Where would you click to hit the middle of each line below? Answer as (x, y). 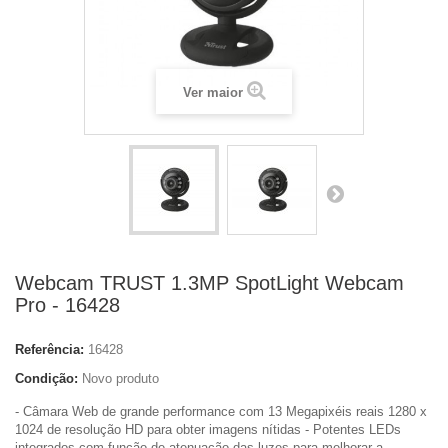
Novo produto (120, 378)
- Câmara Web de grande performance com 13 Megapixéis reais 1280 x (221, 411)
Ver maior (212, 92)
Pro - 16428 (67, 305)
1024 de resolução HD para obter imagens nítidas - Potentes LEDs (208, 429)
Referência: (49, 349)
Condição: (46, 378)
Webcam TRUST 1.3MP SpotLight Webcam (209, 283)
